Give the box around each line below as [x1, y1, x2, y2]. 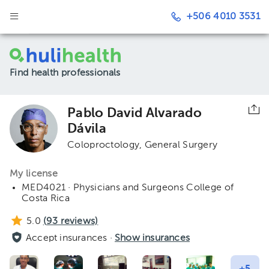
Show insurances [115, 234, 190, 243]
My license [10, 169, 58, 179]
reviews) [58, 217, 98, 226]
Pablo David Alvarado [67, 107, 202, 120]
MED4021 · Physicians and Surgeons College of [22, 183, 234, 193]
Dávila [67, 122, 106, 136]
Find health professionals [10, 68, 121, 78]
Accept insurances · [26, 234, 115, 243]
